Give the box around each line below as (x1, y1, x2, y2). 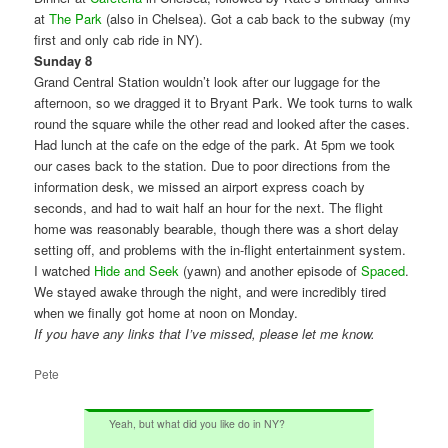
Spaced (361, 260, 406, 280)
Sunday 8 (34, 50, 93, 70)
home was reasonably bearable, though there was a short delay (34, 218, 400, 238)
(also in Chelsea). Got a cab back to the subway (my (102, 8, 412, 28)
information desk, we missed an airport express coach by (34, 176, 366, 196)
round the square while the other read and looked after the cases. (34, 113, 411, 133)
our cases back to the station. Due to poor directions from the (34, 155, 391, 175)
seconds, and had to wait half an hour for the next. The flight (34, 197, 384, 217)
